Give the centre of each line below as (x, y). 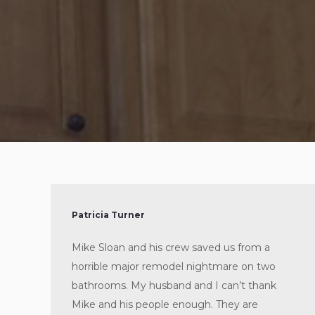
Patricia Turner (108, 215)
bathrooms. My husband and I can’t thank (174, 285)
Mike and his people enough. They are (165, 304)
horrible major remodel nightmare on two (174, 266)
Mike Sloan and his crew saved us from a (171, 247)
